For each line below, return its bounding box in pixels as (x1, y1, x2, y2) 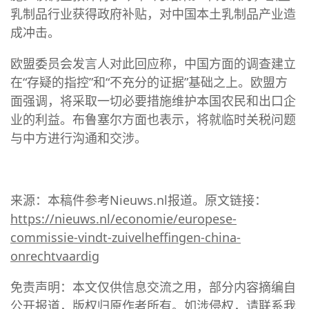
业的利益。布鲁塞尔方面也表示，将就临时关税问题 (10, 111, 296, 128)
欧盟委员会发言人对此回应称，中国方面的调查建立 (10, 55, 296, 72)
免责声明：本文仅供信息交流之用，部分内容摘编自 (10, 279, 296, 295)
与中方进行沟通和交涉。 (10, 130, 147, 146)
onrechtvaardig (10, 248, 99, 264)
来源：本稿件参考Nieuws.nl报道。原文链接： (10, 192, 267, 208)
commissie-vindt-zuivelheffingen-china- (10, 229, 241, 246)
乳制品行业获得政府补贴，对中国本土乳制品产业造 (10, 6, 296, 22)
